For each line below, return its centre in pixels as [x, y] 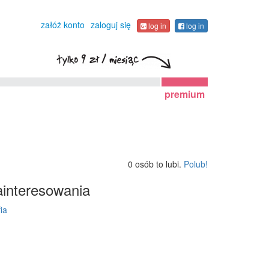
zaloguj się [111, 25]
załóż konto [63, 25]
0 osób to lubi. [156, 164]
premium [185, 94]
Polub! [196, 164]
